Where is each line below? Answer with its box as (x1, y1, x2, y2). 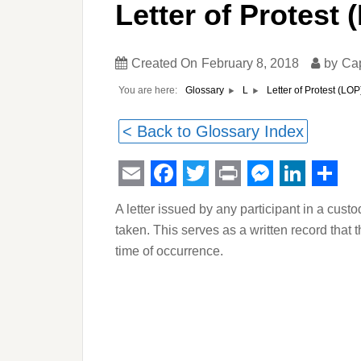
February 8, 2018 (201, 56, 299, 70)
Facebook (151, 184, 265, 214)
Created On (131, 56, 197, 70)
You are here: (118, 85, 177, 96)
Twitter (183, 184, 259, 214)
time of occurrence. (115, 243, 223, 258)
